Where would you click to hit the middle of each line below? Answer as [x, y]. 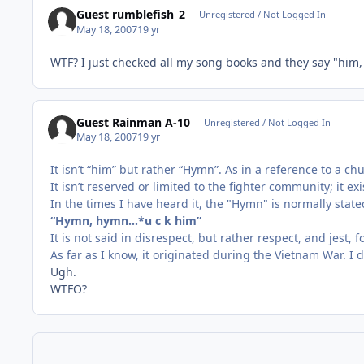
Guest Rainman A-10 [134, 123]
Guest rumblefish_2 [131, 15]
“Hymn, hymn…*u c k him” [126, 221]
